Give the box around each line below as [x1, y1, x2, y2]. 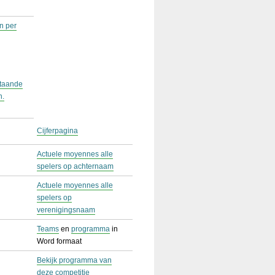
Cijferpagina [37, 126, 78, 135]
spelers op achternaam [37, 162, 114, 171]
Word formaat [37, 237, 82, 246]
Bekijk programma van [37, 256, 112, 265]
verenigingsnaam [37, 206, 95, 214]
